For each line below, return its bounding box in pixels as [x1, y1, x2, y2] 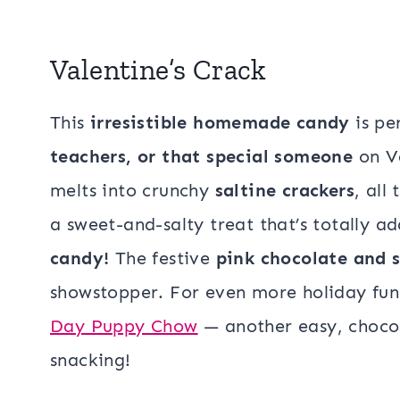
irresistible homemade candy [90, 112, 350, 133]
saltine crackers [214, 179, 355, 201]
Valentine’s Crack [50, 53, 267, 87]
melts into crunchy [50, 179, 215, 201]
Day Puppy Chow [50, 315, 198, 337]
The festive [109, 247, 216, 269]
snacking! [50, 349, 131, 371]
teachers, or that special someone [50, 146, 354, 167]
